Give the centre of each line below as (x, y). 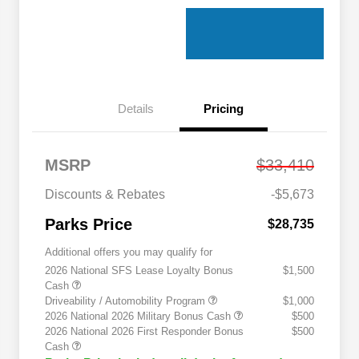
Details (135, 109)
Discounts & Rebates (105, 195)
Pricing (224, 109)
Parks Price (89, 225)
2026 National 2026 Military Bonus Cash (139, 317)
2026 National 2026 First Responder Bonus (144, 332)
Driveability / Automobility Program (127, 301)
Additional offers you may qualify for (129, 252)
